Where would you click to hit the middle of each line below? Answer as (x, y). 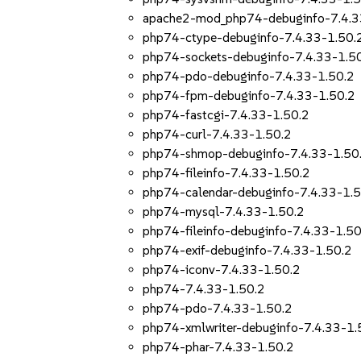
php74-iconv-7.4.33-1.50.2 (222, 270)
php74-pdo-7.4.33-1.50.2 (218, 308)
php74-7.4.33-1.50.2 (204, 289)
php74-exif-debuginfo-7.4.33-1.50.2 (248, 250)
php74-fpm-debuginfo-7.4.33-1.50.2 (249, 95)
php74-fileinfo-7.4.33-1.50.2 (227, 173)
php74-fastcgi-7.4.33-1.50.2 (226, 115)
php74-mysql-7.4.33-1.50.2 (224, 212)
